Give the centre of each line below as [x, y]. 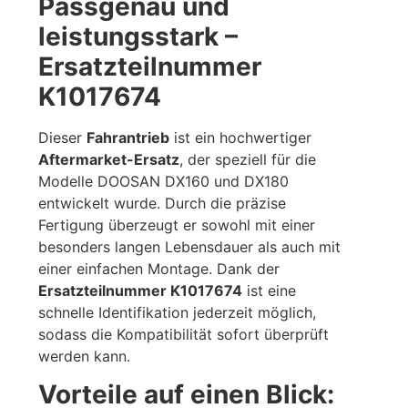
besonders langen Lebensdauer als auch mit [190, 246]
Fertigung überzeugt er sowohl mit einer [177, 224]
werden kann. [85, 356]
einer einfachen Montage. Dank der [159, 268]
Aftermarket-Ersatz [109, 159]
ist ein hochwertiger [241, 137]
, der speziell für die [248, 159]
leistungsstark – [138, 36]
